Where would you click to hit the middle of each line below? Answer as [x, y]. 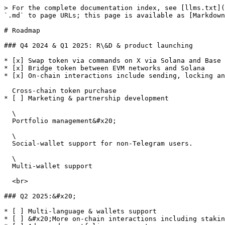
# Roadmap [22, 30]
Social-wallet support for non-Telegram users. [8, 143]
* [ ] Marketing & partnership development [86, 98]
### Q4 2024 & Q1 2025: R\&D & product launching [98, 45]
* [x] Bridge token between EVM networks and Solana [104, 68]
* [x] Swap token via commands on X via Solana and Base [113, 61]
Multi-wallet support [8, 166]
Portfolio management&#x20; [8, 121]
